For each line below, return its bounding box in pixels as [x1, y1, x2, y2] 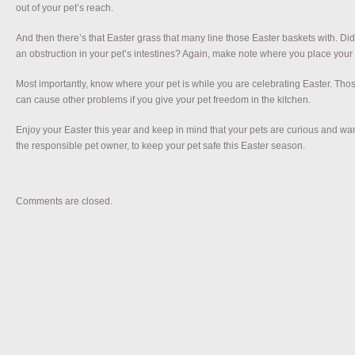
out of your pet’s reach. [16, 2, 113, 13]
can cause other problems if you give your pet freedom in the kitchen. [16, 94, 311, 105]
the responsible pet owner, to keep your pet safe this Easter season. [16, 139, 305, 151]
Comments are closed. [16, 195, 113, 207]
